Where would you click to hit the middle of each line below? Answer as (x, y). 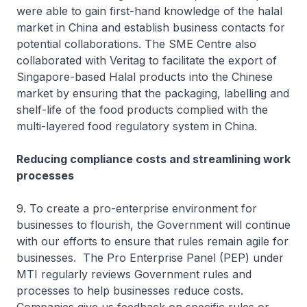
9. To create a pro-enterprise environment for (137, 208)
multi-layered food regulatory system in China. (137, 126)
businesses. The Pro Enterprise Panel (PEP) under (150, 258)
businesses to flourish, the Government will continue (153, 225)
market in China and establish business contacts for (151, 27)
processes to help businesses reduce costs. (132, 291)
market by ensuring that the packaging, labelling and (153, 93)
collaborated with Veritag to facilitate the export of (147, 60)
